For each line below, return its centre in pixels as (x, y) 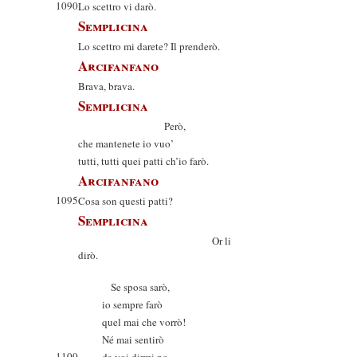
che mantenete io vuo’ (126, 143)
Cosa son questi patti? (126, 201)
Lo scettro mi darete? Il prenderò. (149, 46)
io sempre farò (132, 304)
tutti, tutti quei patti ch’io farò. (143, 161)
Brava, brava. (106, 86)
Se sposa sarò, (136, 287)
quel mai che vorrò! (144, 322)
